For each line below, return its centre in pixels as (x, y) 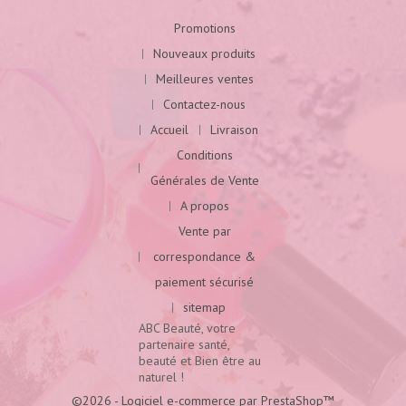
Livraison (235, 129)
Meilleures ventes (204, 78)
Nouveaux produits (205, 53)
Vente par (204, 231)
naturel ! (161, 377)
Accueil (170, 129)
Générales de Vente (204, 180)
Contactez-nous (205, 104)
